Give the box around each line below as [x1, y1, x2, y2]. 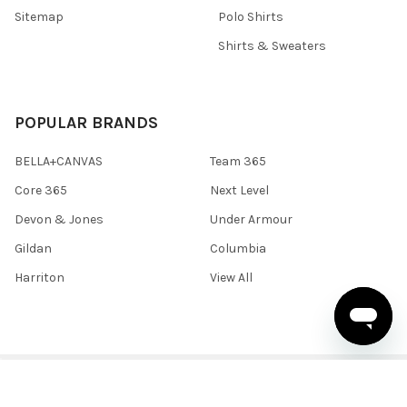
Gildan [15, 241, 52, 256]
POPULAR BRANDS [15, 113, 158, 134]
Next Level [210, 183, 269, 199]
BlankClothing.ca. [171, 365, 278, 382]
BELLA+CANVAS [15, 154, 103, 170]
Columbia [210, 241, 266, 256]
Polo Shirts [218, 9, 283, 25]
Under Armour [210, 212, 293, 228]
